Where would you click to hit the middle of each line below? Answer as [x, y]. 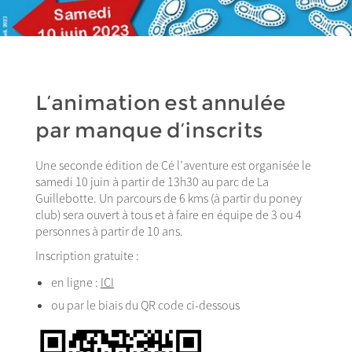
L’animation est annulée [160, 103]
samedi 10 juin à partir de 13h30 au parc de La [152, 181]
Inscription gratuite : [87, 255]
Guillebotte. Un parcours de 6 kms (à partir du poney [168, 198]
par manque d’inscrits [149, 131]
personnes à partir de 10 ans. [109, 231]
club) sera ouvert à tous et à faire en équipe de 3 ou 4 [168, 214]
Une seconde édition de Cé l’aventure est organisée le [173, 165]
